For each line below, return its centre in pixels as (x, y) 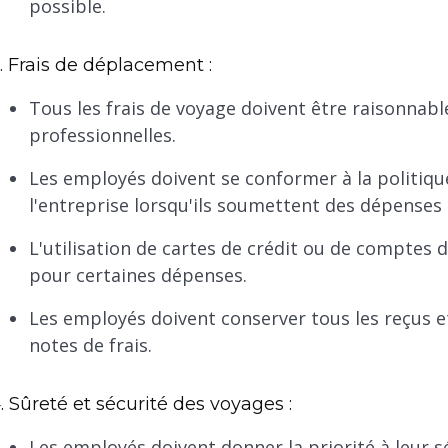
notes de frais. (90, 345)
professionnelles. (102, 135)
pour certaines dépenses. (137, 275)
